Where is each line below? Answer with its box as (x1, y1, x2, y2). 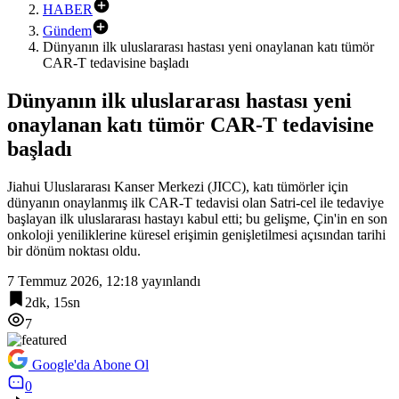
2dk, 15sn (25, 294, 80, 310)
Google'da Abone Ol (32, 356, 149, 372)
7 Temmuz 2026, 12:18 (7, 273, 138, 289)
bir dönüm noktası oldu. (7, 242, 141, 258)
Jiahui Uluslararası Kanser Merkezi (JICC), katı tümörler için (7, 178, 348, 194)
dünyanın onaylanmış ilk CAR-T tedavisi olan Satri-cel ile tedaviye (7, 194, 384, 210)
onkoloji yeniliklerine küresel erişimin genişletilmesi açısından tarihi (7, 226, 386, 242)
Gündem (43, 23, 92, 38)
